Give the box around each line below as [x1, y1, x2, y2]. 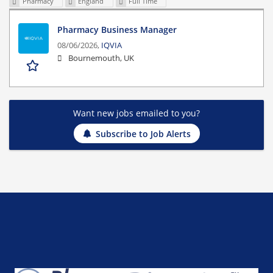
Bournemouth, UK [68, 53, 134, 64]
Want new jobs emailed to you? [73, 107, 200, 119]
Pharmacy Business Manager [57, 24, 177, 36]
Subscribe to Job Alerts [95, 127, 191, 140]
